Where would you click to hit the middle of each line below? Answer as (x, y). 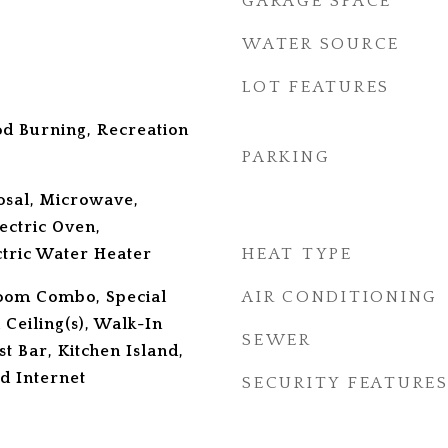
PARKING (286, 157)
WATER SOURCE (321, 44)
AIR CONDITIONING (340, 297)
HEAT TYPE (297, 254)
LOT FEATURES (316, 87)
